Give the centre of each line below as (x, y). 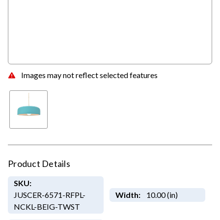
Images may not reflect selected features (89, 75)
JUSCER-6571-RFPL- (49, 195)
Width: (128, 195)
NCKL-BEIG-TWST (47, 207)
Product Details (39, 164)
